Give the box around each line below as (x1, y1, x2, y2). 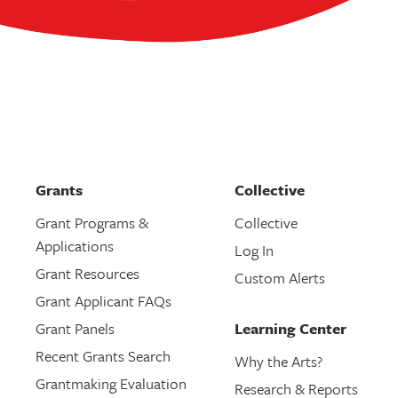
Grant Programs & (36, 211, 148, 234)
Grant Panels (36, 317, 115, 339)
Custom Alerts (234, 267, 325, 289)
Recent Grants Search (36, 345, 171, 367)
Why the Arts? (234, 350, 322, 372)
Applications (36, 235, 114, 257)
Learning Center (234, 317, 346, 339)
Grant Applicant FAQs (36, 290, 171, 312)
